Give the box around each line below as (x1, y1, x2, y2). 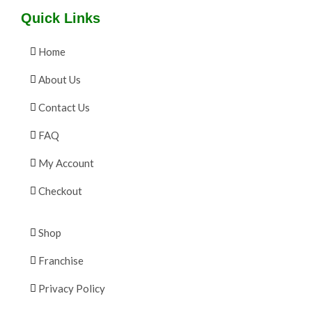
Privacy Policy (38, 282, 105, 295)
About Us (38, 73, 81, 86)
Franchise (38, 254, 84, 267)
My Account (38, 157, 94, 170)
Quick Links (21, 10, 100, 26)
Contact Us (38, 101, 90, 114)
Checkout (38, 185, 82, 198)
